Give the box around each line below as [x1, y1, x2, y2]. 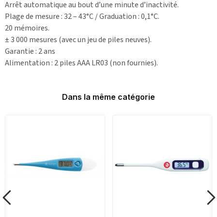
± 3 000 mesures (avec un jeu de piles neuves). [5, 34, 152, 45]
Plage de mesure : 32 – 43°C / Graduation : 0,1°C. [5, 11, 159, 22]
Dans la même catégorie [62, 92, 155, 102]
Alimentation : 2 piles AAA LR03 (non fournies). [5, 57, 158, 68]
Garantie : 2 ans [5, 46, 55, 57]
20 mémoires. [5, 22, 49, 33]
